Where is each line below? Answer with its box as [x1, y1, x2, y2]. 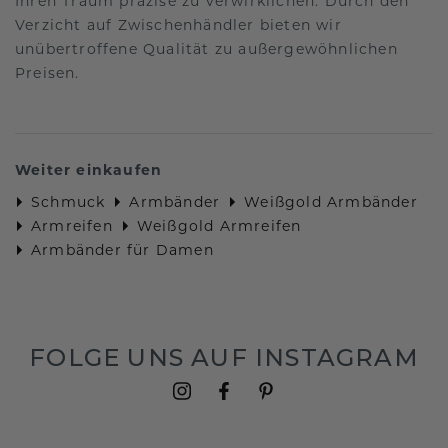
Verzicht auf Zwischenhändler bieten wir [15, 15, 342, 34]
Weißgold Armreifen [136, 216, 302, 235]
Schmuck [31, 192, 106, 211]
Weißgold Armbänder [244, 192, 418, 211]
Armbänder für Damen [31, 240, 214, 259]
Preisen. [15, 63, 80, 82]
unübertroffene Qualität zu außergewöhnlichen [15, 39, 398, 58]
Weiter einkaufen [15, 160, 163, 179]
